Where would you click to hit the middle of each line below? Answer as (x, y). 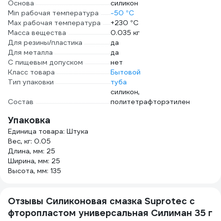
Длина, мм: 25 (32, 151)
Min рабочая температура (53, 13)
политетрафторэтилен (150, 102)
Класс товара (31, 72)
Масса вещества (37, 33)
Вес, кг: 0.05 (29, 141)
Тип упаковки (31, 82)
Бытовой (126, 72)
